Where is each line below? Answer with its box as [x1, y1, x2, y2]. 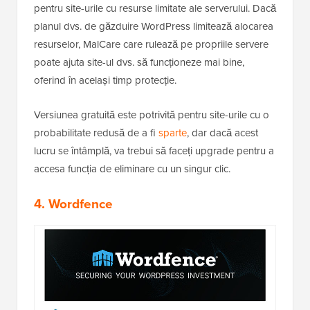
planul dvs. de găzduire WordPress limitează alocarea [34, 19, 273, 35]
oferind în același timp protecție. [34, 73, 176, 89]
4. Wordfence [34, 194, 113, 215]
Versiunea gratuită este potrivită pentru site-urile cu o [34, 107, 269, 123]
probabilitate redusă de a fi [34, 125, 158, 141]
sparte [158, 125, 187, 141]
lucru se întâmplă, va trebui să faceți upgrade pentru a [34, 143, 274, 159]
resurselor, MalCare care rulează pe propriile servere [34, 37, 268, 53]
